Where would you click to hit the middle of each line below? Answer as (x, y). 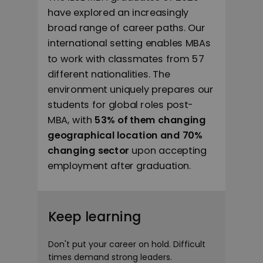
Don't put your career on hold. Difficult (127, 244)
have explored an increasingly (118, 13)
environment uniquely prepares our (131, 89)
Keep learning (97, 217)
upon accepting (168, 151)
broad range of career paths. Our (127, 28)
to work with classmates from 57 (126, 58)
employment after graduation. (119, 166)
